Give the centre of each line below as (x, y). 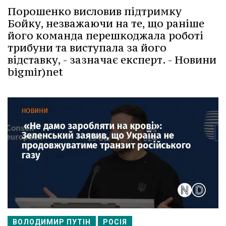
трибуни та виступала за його (87, 48)
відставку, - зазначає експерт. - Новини (112, 60)
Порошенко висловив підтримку (95, 12)
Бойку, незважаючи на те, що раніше (106, 24)
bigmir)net (35, 72)
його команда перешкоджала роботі (105, 36)
